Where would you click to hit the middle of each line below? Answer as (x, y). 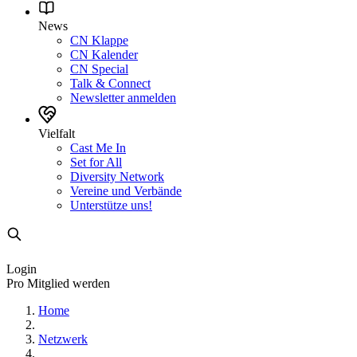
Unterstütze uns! (111, 205)
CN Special (99, 69)
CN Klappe (99, 40)
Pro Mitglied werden (58, 283)
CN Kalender (104, 55)
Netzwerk (63, 339)
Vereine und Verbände (126, 191)
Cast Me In (98, 148)
